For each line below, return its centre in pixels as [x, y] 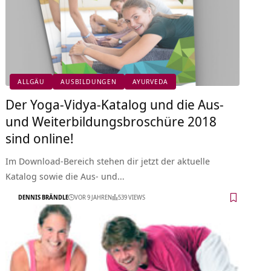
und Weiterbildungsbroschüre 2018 [111, 121]
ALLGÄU [31, 82]
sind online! [40, 138]
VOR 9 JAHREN [93, 198]
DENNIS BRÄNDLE [44, 198]
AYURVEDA [151, 82]
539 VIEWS [132, 198]
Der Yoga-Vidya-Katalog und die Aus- [115, 104]
